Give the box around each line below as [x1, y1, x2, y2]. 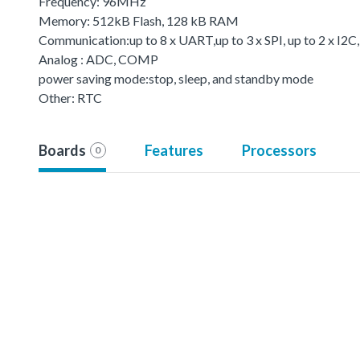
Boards [39, 141, 86, 159]
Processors [241, 141, 317, 159]
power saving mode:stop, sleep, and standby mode [39, 70, 313, 86]
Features [144, 141, 203, 159]
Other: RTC [39, 89, 102, 105]
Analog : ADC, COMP [39, 51, 158, 67]
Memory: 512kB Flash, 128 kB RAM [39, 12, 239, 28]
